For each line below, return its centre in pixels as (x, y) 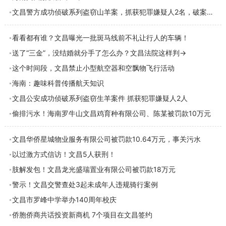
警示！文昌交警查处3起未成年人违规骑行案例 (85, 184)
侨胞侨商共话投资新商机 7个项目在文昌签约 (82, 215)
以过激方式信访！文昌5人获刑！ (64, 154)
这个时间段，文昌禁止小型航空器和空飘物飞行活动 (93, 68)
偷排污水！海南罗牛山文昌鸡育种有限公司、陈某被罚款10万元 (111, 113)
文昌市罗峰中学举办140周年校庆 (64, 200)
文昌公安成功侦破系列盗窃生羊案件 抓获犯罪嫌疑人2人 (100, 98)
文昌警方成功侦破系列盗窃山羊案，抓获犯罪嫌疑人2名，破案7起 (210, 12)
